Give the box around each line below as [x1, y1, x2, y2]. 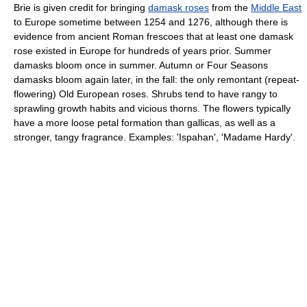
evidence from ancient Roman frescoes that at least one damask [14, 30, 293, 42]
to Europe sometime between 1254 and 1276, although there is [14, 16, 288, 27]
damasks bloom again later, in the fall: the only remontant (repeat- [14, 73, 299, 85]
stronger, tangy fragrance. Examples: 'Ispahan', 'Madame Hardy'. [14, 131, 295, 143]
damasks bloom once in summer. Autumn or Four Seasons [14, 59, 268, 71]
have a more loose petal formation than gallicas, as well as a [14, 116, 275, 128]
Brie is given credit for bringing [14, 1, 148, 13]
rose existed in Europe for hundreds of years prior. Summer [14, 45, 271, 56]
